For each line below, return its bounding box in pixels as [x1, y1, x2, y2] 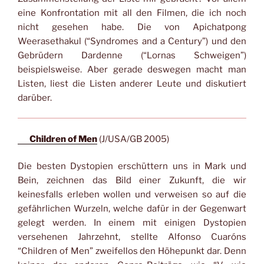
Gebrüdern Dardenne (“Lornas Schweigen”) [18, 49, 246, 61]
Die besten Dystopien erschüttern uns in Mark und [18, 161, 246, 172]
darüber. [18, 92, 52, 103]
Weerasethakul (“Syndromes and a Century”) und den [18, 35, 246, 47]
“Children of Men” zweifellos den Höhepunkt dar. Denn [18, 246, 246, 257]
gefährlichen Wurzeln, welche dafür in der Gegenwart [18, 203, 246, 214]
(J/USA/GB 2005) [97, 133, 169, 144]
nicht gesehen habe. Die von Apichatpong [18, 21, 246, 32]
